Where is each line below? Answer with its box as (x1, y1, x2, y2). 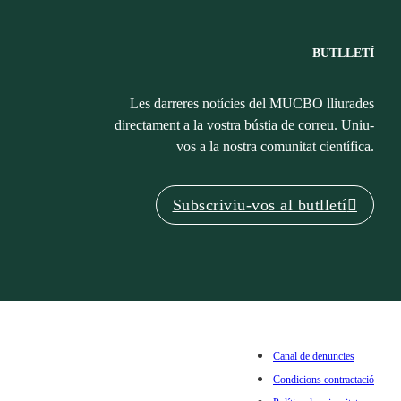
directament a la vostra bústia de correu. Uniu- (115, 117, 374, 132)
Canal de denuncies (273, 350, 354, 363)
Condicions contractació (273, 373, 374, 386)
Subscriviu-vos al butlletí (172, 196, 347, 214)
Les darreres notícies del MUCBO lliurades (130, 96, 374, 111)
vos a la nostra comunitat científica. (176, 139, 374, 154)
